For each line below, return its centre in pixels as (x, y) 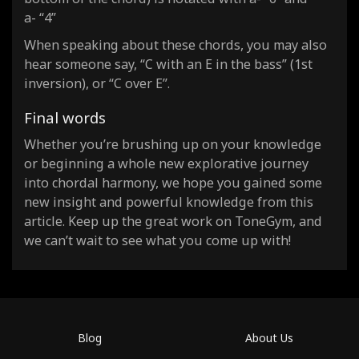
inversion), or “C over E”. (97, 83)
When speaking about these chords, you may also (175, 44)
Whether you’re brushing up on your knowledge (173, 144)
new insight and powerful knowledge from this (169, 202)
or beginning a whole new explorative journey (166, 163)
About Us (269, 337)
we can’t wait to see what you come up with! (157, 240)
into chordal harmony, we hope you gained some (173, 182)
